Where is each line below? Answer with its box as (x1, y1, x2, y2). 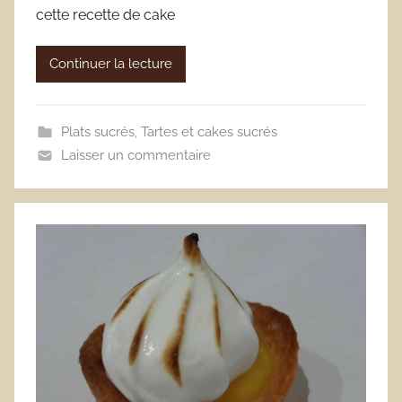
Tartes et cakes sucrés (140, 123, 277, 140)
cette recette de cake (36, 5, 175, 23)
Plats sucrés (60, 123, 135, 140)
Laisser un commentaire (60, 146, 211, 163)
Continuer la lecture (49, 56, 172, 73)
